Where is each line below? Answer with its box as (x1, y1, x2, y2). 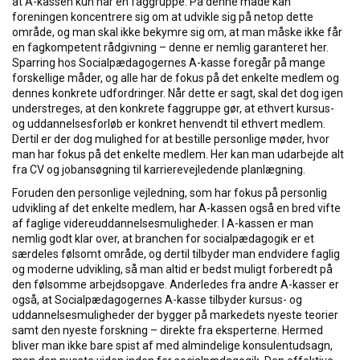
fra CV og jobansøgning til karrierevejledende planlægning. (12, 163, 305, 176)
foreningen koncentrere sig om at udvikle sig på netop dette (12, 10, 313, 23)
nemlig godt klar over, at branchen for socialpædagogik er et (12, 232, 314, 245)
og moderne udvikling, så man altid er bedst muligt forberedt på (12, 263, 333, 276)
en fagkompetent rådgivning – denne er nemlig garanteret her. (12, 41, 329, 54)
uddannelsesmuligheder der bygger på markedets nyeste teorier (12, 309, 338, 321)
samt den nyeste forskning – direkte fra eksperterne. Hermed (12, 324, 323, 337)
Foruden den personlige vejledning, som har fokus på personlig (12, 186, 327, 199)
